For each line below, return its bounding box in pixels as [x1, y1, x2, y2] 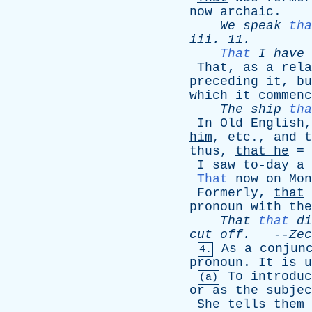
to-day [243, 158, 289, 172]
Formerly [197, 186, 258, 200]
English [251, 116, 304, 130]
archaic [220, 5, 274, 19]
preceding [189, 75, 258, 88]
